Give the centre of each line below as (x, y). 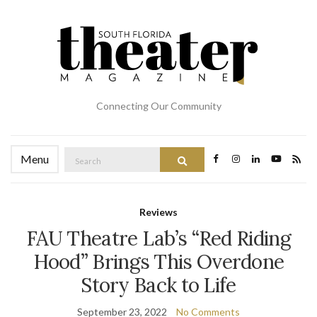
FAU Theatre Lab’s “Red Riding (158, 238)
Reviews (158, 212)
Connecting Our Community (158, 106)
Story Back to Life (158, 285)
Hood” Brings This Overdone (158, 262)
